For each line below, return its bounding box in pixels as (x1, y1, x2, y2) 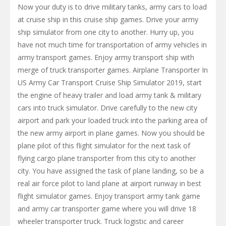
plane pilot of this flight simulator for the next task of (18, 141, 190, 150)
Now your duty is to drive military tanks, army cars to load (18, 2, 207, 12)
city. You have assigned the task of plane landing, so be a (18, 166, 204, 176)
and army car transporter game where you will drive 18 (18, 204, 196, 213)
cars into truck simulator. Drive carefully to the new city (18, 103, 197, 112)
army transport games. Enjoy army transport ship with (18, 52, 194, 62)
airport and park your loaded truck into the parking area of (18, 116, 207, 125)
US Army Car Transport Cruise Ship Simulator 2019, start (18, 78, 202, 87)
